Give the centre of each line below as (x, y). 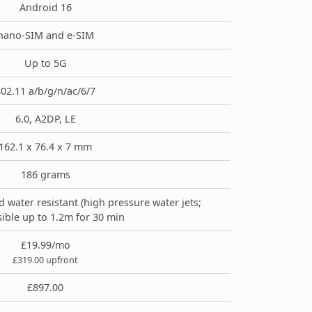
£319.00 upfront (45, 260)
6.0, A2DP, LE (45, 118)
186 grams (45, 174)
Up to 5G (45, 63)
